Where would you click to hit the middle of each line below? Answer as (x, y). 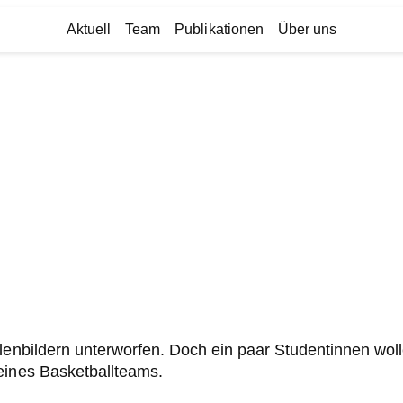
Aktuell (89, 29)
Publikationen (219, 29)
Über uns (307, 29)
